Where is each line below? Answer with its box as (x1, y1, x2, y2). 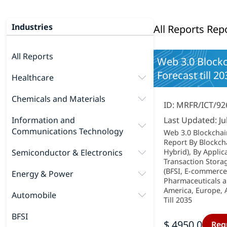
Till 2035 (164, 195, 193, 205)
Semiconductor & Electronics (12, 147, 123, 158)
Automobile (12, 190, 57, 201)
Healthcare (12, 72, 54, 83)
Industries (12, 21, 53, 32)
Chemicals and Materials (12, 93, 106, 104)
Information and (12, 115, 75, 126)
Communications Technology (12, 126, 124, 137)
